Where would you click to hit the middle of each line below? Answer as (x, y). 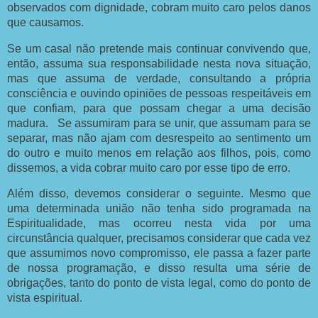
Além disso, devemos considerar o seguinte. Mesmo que (159, 194)
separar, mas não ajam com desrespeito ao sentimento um (159, 138)
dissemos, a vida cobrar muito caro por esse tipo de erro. (149, 168)
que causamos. (45, 22)
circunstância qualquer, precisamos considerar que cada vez (159, 238)
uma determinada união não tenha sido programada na (159, 209)
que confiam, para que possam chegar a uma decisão (159, 108)
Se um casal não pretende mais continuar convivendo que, (159, 48)
